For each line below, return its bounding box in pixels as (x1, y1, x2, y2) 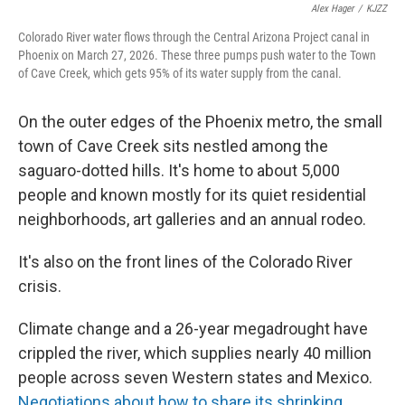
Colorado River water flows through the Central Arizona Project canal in (18, 29, 370, 44)
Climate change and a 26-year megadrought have (18, 318, 368, 338)
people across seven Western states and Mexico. (18, 367, 372, 387)
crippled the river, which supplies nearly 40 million (18, 343, 372, 363)
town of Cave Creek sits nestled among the (18, 136, 328, 155)
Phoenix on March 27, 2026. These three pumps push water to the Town (18, 47, 376, 62)
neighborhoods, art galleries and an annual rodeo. (18, 209, 366, 229)
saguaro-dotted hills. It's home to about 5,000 (18, 160, 340, 180)
